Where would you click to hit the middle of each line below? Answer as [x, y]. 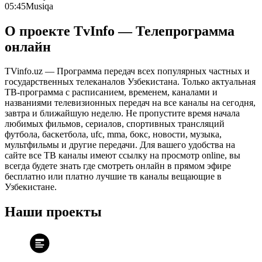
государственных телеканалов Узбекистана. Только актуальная [130, 82]
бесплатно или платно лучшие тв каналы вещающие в [113, 177]
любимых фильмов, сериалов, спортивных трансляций [115, 124]
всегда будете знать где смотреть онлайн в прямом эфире [118, 166]
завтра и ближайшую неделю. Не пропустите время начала [122, 113]
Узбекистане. [31, 187]
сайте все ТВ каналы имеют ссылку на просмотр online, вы [123, 156]
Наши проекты [53, 212]
